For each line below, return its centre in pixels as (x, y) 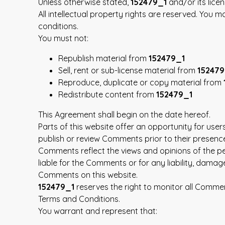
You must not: (63, 38)
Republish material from (103, 59)
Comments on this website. (88, 175)
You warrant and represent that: (98, 211)
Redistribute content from (107, 95)
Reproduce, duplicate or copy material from (141, 83)
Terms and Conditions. (79, 199)
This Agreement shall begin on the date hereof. (124, 115)
